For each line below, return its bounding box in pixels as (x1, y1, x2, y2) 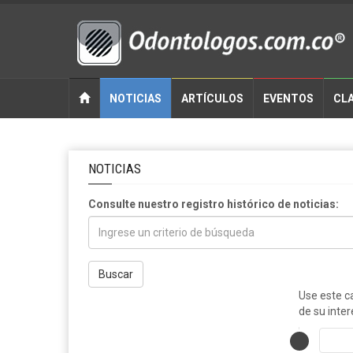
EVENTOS (263, 92, 314, 105)
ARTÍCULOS (181, 92, 243, 105)
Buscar (98, 268, 133, 281)
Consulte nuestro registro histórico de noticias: (88, 198, 339, 210)
